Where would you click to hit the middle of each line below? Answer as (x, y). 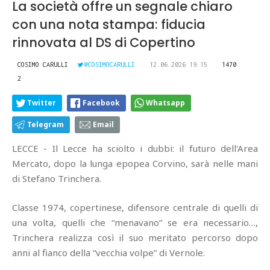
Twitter (42, 103)
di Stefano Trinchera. (57, 178)
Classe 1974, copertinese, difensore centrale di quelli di (135, 207)
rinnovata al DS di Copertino (104, 42)
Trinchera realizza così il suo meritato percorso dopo (135, 237)
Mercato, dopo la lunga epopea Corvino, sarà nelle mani (135, 163)
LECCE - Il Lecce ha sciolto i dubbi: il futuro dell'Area (135, 148)
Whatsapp (165, 103)
